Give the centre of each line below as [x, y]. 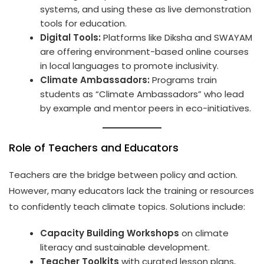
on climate [204, 233]
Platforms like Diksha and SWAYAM [177, 37]
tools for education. [84, 23]
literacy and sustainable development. [125, 247]
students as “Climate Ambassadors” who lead [142, 94]
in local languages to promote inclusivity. [130, 65]
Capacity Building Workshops [110, 233]
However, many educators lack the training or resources [131, 190]
